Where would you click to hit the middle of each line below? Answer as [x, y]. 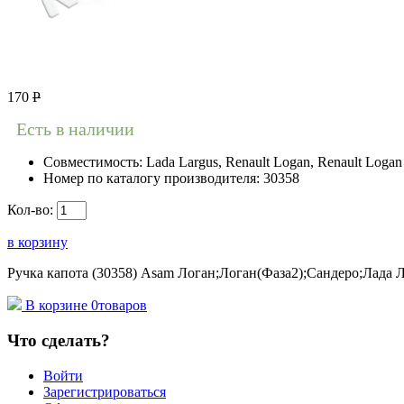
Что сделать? [59, 341]
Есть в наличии [75, 129]
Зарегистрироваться [105, 391]
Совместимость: [95, 162]
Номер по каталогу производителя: [153, 179]
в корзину [37, 243]
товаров [123, 306]
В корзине [56, 306]
